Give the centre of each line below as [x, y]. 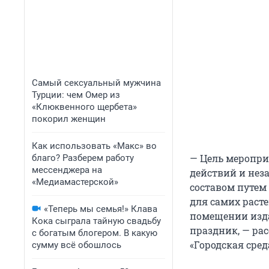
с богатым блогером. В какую [95, 233]
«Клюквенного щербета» [84, 107]
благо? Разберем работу [83, 158]
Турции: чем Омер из [76, 95]
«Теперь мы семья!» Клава [101, 209]
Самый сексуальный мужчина [96, 83]
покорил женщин [69, 119]
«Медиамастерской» [75, 182]
